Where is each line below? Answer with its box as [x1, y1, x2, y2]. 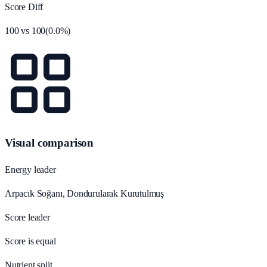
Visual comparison [5, 136, 94, 150]
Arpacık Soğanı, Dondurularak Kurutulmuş [5, 188, 164, 198]
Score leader [5, 212, 50, 222]
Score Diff [5, 2, 44, 13]
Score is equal [5, 235, 56, 246]
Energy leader [5, 164, 56, 175]
